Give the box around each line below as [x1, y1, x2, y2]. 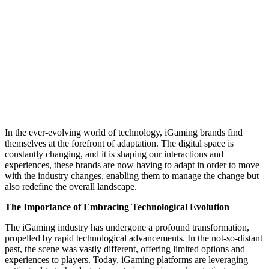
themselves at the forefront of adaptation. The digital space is [5, 138, 234, 148]
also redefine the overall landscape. [5, 181, 137, 192]
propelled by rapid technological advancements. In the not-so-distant [5, 232, 262, 243]
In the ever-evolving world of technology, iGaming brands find [5, 127, 243, 138]
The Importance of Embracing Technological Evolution [5, 201, 229, 212]
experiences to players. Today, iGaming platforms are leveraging [5, 254, 248, 265]
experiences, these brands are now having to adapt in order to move [5, 159, 259, 170]
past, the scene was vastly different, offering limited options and [5, 243, 245, 254]
